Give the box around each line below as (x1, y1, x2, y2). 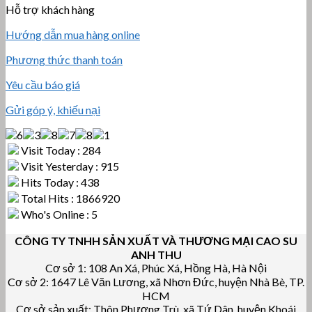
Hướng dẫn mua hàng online (6, 27, 140, 41)
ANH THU (130, 247, 182, 261)
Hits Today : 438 (19, 175, 100, 189)
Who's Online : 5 (19, 207, 97, 221)
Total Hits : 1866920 (19, 191, 120, 205)
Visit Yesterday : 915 (19, 159, 119, 173)
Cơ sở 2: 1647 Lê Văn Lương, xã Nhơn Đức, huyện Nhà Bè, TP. (8, 274, 304, 288)
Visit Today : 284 (19, 143, 101, 157)
